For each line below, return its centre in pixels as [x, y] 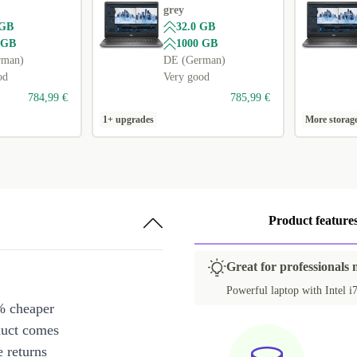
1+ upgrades [129, 120]
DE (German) [195, 61]
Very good [187, 77]
